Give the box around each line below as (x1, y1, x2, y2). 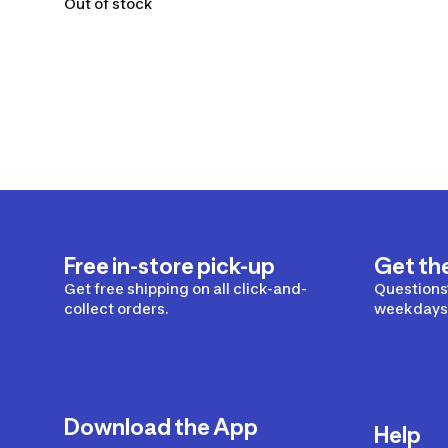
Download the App (64, 414, 258, 440)
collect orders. (64, 300, 169, 317)
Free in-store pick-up (64, 253, 275, 279)
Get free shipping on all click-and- (64, 280, 307, 297)
